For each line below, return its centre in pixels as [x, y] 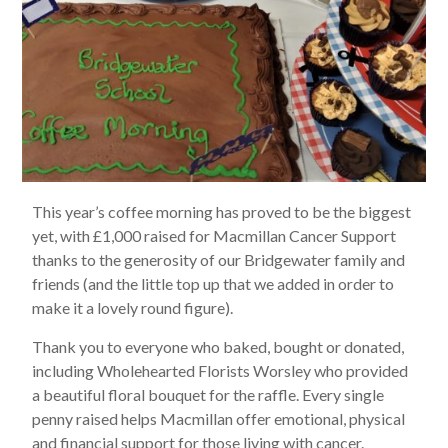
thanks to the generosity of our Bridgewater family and [219, 260]
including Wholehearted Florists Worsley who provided [220, 371]
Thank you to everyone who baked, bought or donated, [218, 347]
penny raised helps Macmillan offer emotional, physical [219, 419]
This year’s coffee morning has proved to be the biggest [222, 212]
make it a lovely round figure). [133, 308]
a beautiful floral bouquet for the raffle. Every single [208, 395]
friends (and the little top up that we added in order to [213, 284]
